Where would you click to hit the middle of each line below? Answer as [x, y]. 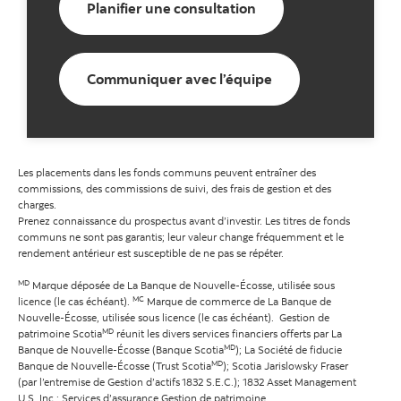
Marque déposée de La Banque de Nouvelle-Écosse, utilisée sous [182, 286]
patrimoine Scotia [60, 334]
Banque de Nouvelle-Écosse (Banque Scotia [121, 350]
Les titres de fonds [307, 221]
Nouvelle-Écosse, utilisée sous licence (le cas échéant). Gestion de [174, 318]
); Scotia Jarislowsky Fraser [286, 366]
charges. [37, 205]
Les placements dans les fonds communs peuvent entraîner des [167, 173]
